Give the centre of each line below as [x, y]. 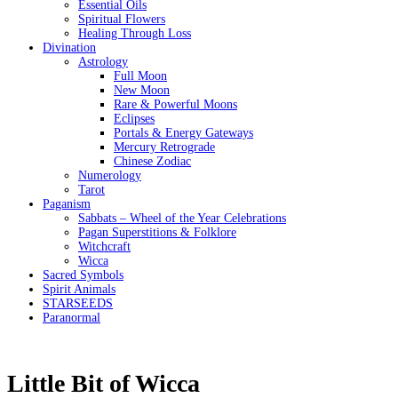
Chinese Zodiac [152, 161]
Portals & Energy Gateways [183, 132]
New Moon [142, 90]
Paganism [67, 203]
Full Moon [140, 76]
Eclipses [134, 118]
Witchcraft [104, 246]
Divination [69, 47]
